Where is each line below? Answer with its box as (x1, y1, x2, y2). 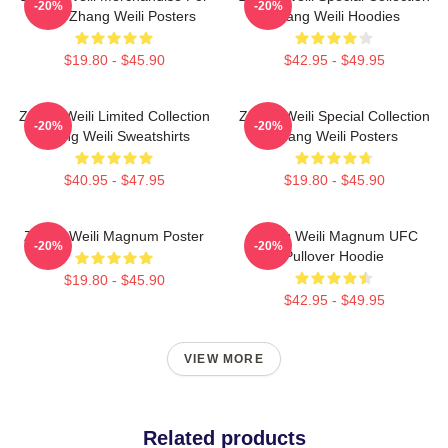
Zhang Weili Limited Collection (18, 107, 210, 124)
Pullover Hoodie (284, 247, 384, 264)
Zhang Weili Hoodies (268, 7, 400, 24)
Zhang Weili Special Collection (238, 107, 430, 124)
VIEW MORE (184, 351, 264, 366)
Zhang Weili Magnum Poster (24, 227, 204, 244)
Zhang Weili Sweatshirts (38, 127, 190, 144)
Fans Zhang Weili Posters (32, 7, 196, 24)
